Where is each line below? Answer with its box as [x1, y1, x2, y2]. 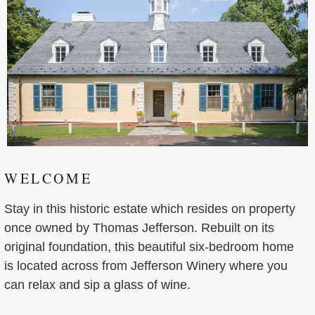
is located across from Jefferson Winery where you [4, 259, 288, 274]
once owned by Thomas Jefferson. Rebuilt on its [4, 221, 274, 236]
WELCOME [4, 169, 93, 188]
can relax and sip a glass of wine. [4, 278, 194, 292]
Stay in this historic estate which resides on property [4, 202, 295, 217]
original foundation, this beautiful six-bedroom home [4, 240, 294, 255]
